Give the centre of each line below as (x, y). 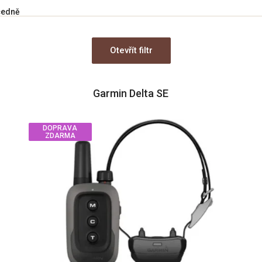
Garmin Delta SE (131, 93)
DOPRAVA (60, 128)
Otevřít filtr (131, 50)
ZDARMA (60, 136)
